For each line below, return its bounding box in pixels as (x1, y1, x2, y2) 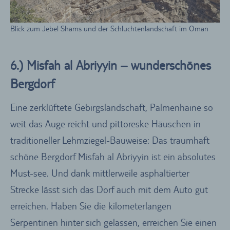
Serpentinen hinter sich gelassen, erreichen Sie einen (10, 216, 217, 228)
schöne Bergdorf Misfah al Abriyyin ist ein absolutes (10, 150, 216, 162)
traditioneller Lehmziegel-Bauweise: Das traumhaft (10, 134, 209, 146)
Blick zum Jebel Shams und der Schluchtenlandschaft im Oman (10, 24, 208, 33)
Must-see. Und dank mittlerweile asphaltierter (10, 167, 189, 179)
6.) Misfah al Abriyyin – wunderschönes (10, 58, 211, 73)
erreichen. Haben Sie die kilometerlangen (10, 200, 171, 212)
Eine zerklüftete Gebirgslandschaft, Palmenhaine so (10, 101, 213, 113)
